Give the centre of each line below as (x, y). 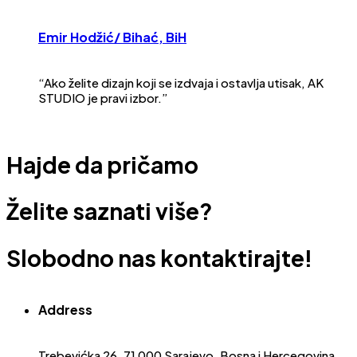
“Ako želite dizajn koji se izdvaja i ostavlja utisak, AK (181, 82)
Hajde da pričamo (102, 165)
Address (65, 309)
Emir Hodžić (76, 37)
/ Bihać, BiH (150, 37)
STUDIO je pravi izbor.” (103, 97)
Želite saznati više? (110, 211)
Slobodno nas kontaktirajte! (159, 257)
